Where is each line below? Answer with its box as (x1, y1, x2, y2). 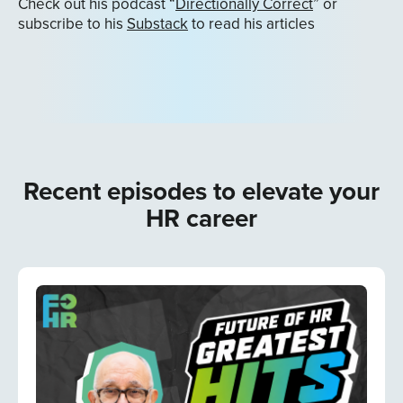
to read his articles (188, 13, 315, 34)
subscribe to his (18, 13, 127, 34)
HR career (146, 200, 257, 236)
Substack (127, 13, 188, 34)
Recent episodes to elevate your (23, 173, 380, 209)
